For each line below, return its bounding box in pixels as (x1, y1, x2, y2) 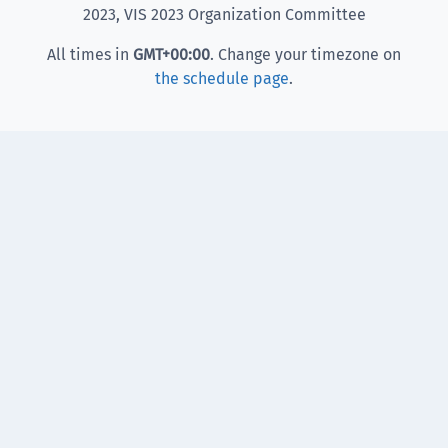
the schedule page (155, 68, 289, 88)
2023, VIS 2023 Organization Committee (82, 4, 366, 24)
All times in (47, 44, 133, 64)
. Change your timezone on (210, 44, 401, 64)
